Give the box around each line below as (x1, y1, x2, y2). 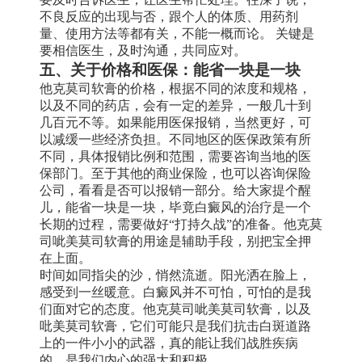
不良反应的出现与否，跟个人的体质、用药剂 (40, 9, 298, 23)
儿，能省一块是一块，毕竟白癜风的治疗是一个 (40, 200, 311, 214)
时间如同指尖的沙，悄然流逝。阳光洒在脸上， (40, 267, 311, 282)
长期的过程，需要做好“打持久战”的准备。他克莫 (40, 217, 322, 231)
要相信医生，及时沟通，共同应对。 (40, 43, 246, 57)
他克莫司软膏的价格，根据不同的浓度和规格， (40, 81, 311, 95)
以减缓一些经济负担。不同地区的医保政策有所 (40, 132, 311, 146)
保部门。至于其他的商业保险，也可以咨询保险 (40, 166, 311, 180)
